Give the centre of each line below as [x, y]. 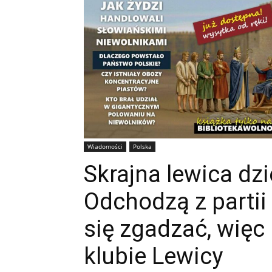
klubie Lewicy [153, 256]
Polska [142, 146]
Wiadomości [105, 146]
